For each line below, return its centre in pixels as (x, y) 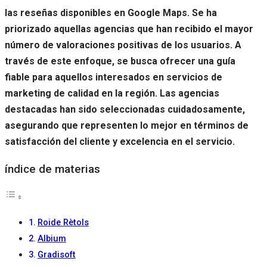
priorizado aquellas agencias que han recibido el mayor (129, 29)
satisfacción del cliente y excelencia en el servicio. (120, 141)
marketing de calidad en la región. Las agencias (112, 93)
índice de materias (52, 169)
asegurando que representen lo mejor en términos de (127, 125)
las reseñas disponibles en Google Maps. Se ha (111, 13)
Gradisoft (56, 254)
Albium (52, 238)
